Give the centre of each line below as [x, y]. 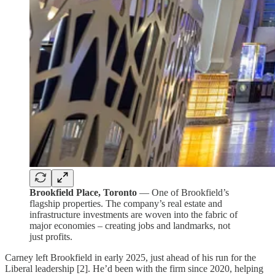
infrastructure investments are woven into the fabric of [134, 214]
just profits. [51, 236]
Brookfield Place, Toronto [83, 192]
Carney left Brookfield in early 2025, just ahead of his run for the [130, 257]
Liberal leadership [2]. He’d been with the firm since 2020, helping [134, 268]
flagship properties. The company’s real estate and [126, 203]
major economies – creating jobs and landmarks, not [130, 225]
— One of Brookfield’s [183, 192]
